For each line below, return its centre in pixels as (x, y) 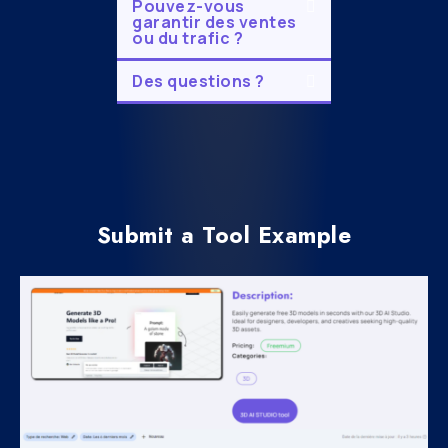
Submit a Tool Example (224, 235)
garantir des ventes (214, 22)
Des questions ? (198, 81)
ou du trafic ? (187, 38)
